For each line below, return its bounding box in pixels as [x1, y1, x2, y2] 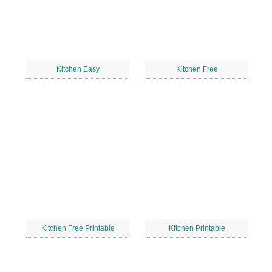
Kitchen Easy [56, 65, 100, 73]
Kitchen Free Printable [41, 224, 115, 233]
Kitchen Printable [168, 224, 225, 233]
